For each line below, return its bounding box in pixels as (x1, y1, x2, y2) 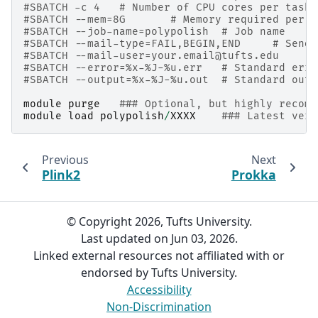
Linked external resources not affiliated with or (33, 248, 285, 263)
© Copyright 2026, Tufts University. (66, 214, 252, 229)
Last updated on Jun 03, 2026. (80, 231, 238, 246)
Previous (41, 151, 89, 168)
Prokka (231, 165, 276, 183)
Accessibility (126, 282, 192, 297)
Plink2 (42, 165, 81, 183)
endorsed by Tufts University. (81, 265, 237, 280)
